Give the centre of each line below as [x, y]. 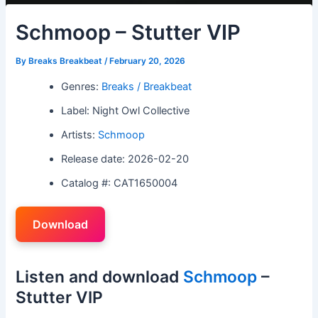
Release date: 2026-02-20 [125, 159]
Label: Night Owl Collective [126, 110]
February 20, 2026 [148, 61]
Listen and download [100, 276]
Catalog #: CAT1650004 [120, 183]
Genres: [82, 86]
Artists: [80, 135]
